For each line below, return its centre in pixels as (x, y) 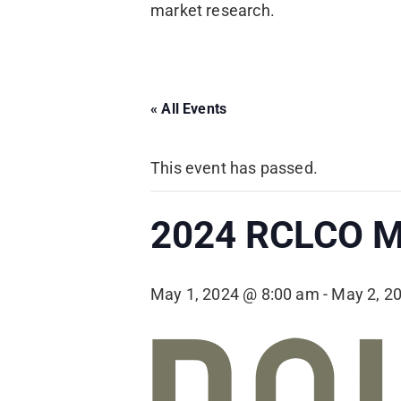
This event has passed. (234, 167)
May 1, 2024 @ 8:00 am (235, 294)
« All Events (189, 108)
